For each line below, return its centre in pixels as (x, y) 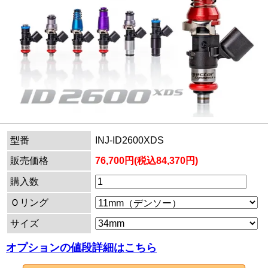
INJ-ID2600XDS (130, 140)
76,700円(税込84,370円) (147, 160)
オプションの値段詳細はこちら (81, 247)
